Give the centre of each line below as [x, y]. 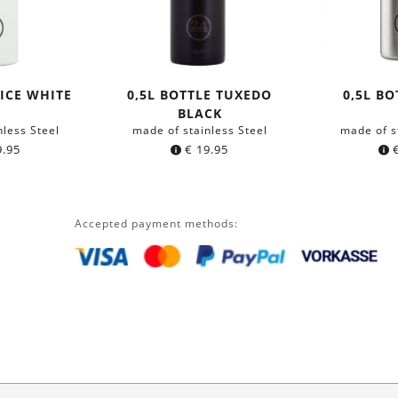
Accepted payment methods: [156, 223]
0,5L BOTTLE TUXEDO [200, 94]
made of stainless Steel [199, 130]
